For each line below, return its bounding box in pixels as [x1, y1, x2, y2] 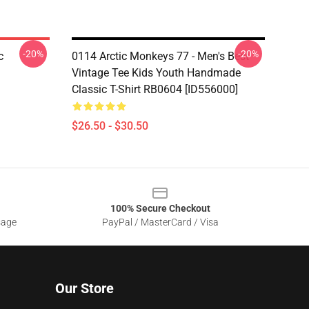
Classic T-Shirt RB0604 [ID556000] [72, 83, 238, 96]
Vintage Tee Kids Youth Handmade [72, 66, 241, 79]
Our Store [55, 280, 114, 297]
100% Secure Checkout [110, 203, 210, 214]
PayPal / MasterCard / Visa [101, 217, 219, 228]
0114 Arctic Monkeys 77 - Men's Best [72, 50, 249, 63]
